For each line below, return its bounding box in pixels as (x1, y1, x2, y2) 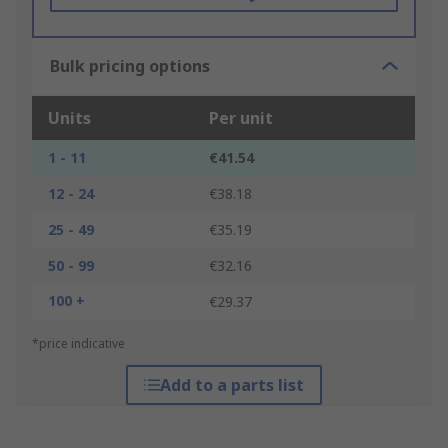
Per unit (209, 107, 273, 130)
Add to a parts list (159, 374, 304, 397)
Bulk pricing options (50, 55, 210, 78)
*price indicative (32, 335, 125, 353)
